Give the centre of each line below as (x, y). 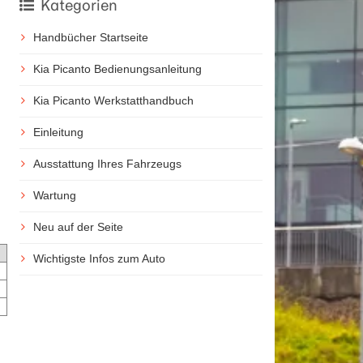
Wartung (54, 195)
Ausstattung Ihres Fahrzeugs (107, 163)
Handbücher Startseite (90, 37)
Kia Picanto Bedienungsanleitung (117, 68)
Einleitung (58, 132)
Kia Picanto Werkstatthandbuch (113, 100)
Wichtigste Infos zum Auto (99, 258)
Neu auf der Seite (78, 226)
